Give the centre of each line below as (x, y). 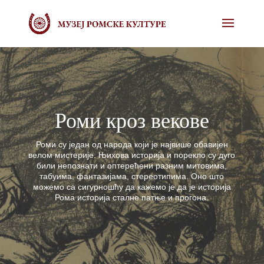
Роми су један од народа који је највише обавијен (132, 144)
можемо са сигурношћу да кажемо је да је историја (132, 187)
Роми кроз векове (132, 120)
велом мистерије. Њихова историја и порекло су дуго (132, 155)
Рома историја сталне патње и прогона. (132, 197)
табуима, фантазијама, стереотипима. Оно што (132, 176)
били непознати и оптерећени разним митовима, (132, 166)
